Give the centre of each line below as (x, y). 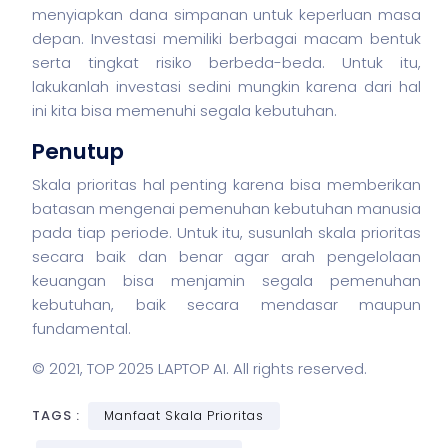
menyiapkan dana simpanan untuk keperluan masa (226, 14)
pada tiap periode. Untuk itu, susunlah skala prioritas (226, 232)
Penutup (78, 151)
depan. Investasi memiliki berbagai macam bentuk (226, 38)
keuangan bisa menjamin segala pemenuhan (226, 280)
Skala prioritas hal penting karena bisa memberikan (226, 184)
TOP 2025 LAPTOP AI (156, 368)
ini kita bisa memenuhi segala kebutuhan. (184, 110)
